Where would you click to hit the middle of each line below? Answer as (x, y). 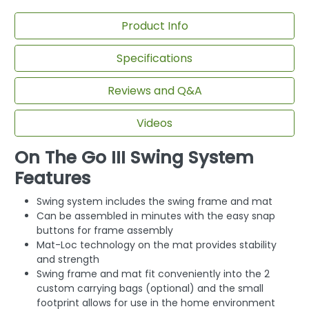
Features (52, 179)
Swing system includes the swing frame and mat (154, 202)
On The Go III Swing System (134, 158)
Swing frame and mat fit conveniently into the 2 (153, 274)
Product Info (154, 26)
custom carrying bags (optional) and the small (150, 289)
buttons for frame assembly (105, 231)
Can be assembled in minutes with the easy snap (156, 216)
